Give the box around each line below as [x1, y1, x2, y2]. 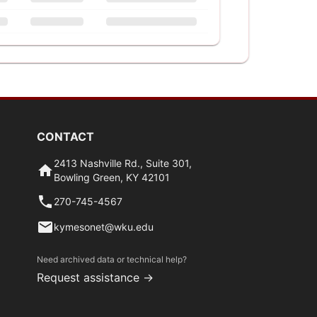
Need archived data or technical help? [36, 254, 187, 265]
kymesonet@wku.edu [53, 221, 154, 233]
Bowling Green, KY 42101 [53, 171, 170, 183]
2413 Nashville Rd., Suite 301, [53, 157, 192, 169]
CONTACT [36, 129, 94, 144]
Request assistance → [36, 270, 154, 284]
